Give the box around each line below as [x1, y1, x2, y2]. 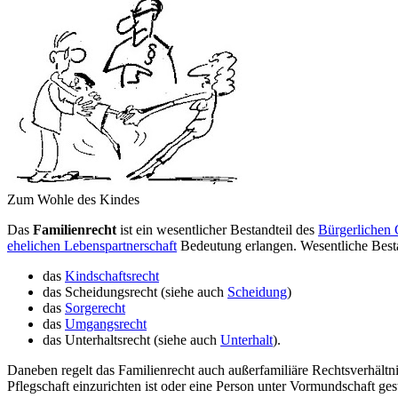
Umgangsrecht [65, 315, 147, 331]
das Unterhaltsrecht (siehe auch [43, 331, 220, 347]
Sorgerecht [65, 299, 125, 315]
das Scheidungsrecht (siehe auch [43, 283, 227, 299]
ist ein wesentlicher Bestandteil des [116, 221, 318, 237]
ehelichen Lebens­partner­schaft [7, 237, 177, 253]
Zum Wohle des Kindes [7, 191, 139, 207]
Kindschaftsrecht [65, 267, 159, 283]
